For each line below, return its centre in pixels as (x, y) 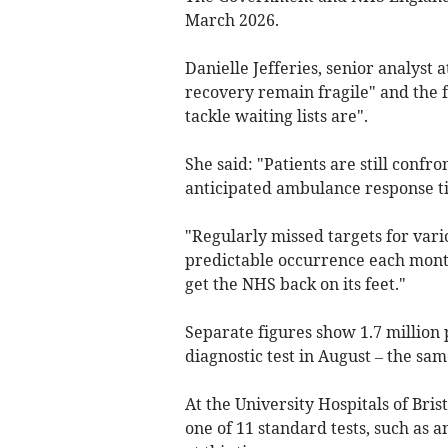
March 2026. (231, 19)
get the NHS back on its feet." (295, 283)
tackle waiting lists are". (276, 115)
